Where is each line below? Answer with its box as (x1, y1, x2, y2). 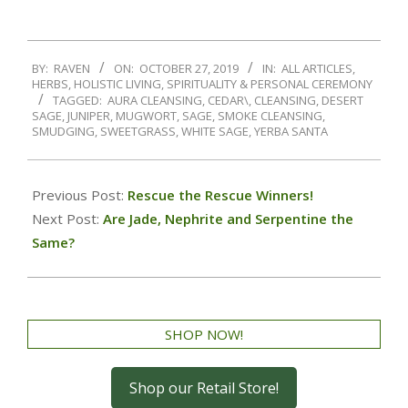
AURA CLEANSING (107, 92, 202, 109)
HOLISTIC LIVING (74, 76, 161, 93)
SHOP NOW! (165, 324, 243, 343)
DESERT (321, 92, 363, 109)
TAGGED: (53, 92, 102, 109)
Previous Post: (32, 185, 127, 204)
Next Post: (32, 209, 103, 228)
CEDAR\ (208, 92, 249, 109)
